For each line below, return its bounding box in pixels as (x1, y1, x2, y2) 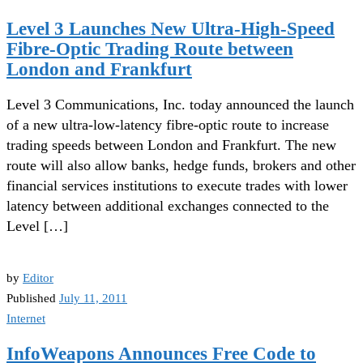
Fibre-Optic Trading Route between (6, 39, 293, 60)
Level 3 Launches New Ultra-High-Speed (6, 19, 335, 40)
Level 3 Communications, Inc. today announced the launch (6, 96, 354, 113)
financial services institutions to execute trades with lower (6, 177, 348, 194)
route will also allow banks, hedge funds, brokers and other (6, 156, 356, 173)
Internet (6, 310, 45, 325)
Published (6, 290, 59, 305)
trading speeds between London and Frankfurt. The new (6, 136, 336, 153)
